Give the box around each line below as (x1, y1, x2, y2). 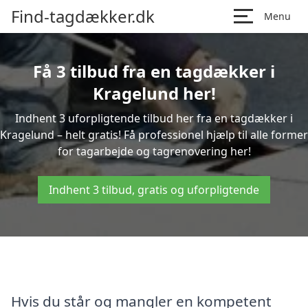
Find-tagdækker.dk (11, 5, 155, 27)
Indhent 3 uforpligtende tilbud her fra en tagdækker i (15, 111, 293, 126)
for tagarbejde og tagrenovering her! (57, 144, 251, 159)
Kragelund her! (92, 82, 216, 104)
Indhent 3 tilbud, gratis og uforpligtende (49, 182, 259, 197)
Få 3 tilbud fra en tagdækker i (33, 60, 275, 82)
